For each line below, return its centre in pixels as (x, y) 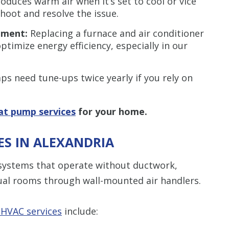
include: (80, 211)
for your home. (111, 111)
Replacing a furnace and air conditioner (117, 33)
